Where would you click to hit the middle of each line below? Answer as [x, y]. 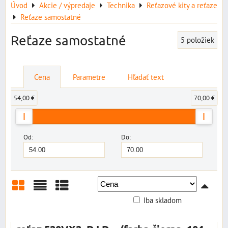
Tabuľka [76, 205]
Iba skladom [163, 200]
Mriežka [33, 205]
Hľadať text [146, 77]
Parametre [89, 77]
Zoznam [55, 205]
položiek [201, 40]
